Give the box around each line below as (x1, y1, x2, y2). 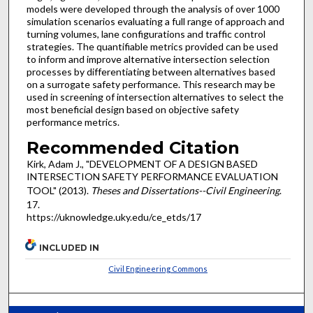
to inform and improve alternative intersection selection (26, 53, 270, 65)
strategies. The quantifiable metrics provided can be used (26, 41, 278, 52)
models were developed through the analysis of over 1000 (26, 3, 279, 15)
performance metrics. (26, 116, 119, 128)
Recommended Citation (26, 137, 240, 158)
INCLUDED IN (39, 242, 100, 254)
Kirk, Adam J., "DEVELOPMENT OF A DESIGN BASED (26, 157, 258, 170)
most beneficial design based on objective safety (26, 103, 239, 115)
